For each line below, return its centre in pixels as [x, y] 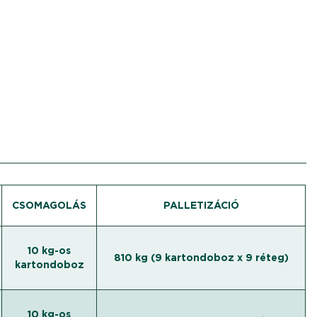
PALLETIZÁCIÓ [201, 205]
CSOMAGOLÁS [50, 205]
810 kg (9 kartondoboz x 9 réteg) [201, 258]
